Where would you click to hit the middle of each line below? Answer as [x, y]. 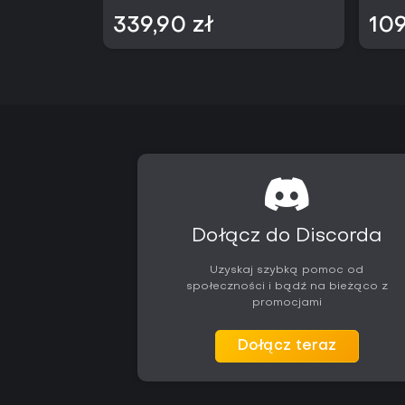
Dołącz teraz [287, 346]
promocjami [287, 303]
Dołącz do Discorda [287, 237]
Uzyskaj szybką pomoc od [287, 270]
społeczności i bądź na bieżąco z [287, 287]
